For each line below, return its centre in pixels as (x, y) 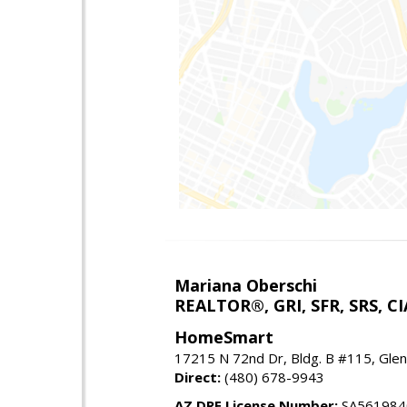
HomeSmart (224, 337)
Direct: (198, 377)
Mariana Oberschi (246, 285)
